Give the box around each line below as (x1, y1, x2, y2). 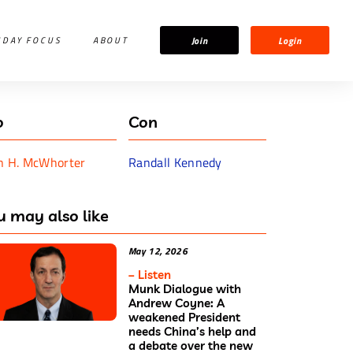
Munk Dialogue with (128, 281, 241, 296)
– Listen (128, 266, 171, 282)
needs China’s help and (128, 323, 256, 339)
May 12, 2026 (128, 243, 188, 258)
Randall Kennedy (128, 152, 222, 172)
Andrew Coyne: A (128, 295, 225, 310)
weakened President (128, 309, 240, 325)
